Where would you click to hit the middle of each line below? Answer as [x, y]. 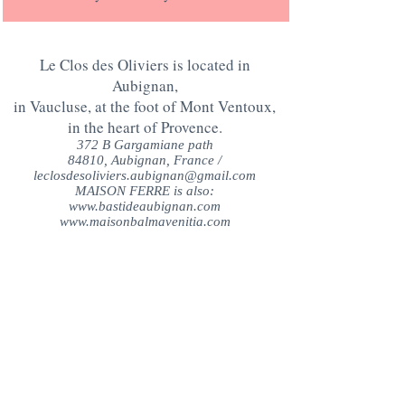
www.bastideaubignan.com [145, 206]
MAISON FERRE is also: [145, 191]
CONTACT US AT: [145, 299]
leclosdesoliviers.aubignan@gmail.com [145, 175]
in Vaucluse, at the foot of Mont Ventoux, [145, 106]
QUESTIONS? [145, 280]
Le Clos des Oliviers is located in [145, 65]
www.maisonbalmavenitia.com [145, 221]
